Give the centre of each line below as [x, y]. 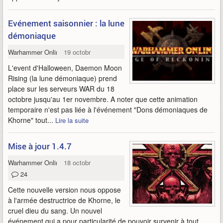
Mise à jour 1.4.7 [40, 146]
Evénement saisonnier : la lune [66, 23]
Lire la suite [72, 120]
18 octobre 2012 [87, 163]
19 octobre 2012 [87, 52]
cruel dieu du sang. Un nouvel [55, 211]
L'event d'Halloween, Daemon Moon [65, 68]
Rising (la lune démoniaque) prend [62, 78]
